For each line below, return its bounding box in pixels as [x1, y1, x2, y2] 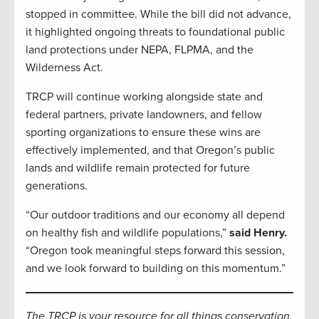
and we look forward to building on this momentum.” [26, 261, 286, 276]
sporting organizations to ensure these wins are [26, 125, 261, 140]
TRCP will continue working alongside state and [26, 89, 263, 104]
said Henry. [229, 225, 287, 240]
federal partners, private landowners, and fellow [26, 107, 262, 122]
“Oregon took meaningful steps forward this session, [26, 243, 285, 258]
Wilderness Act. [26, 60, 103, 75]
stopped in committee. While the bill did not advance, [26, 6, 291, 21]
